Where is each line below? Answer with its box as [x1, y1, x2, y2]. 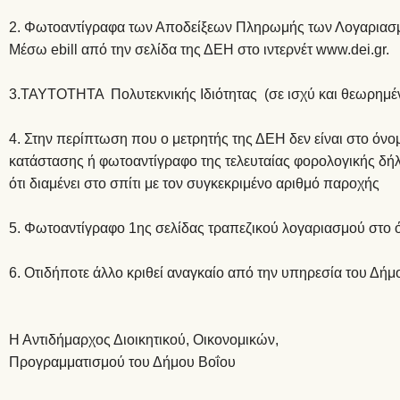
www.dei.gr [316, 39, 386, 60]
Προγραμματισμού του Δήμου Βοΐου [9, 352, 236, 372]
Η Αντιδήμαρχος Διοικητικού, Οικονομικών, [9, 329, 279, 350]
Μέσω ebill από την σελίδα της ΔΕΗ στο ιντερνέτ [9, 39, 316, 60]
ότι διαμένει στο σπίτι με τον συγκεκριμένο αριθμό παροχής [9, 173, 379, 194]
